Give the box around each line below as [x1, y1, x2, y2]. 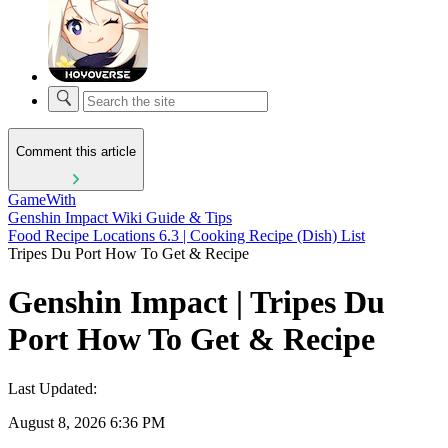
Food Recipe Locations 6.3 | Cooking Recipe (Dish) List [8, 226, 365, 244]
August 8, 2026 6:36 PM [8, 413, 165, 431]
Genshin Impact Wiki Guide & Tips [8, 208, 232, 226]
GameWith [8, 190, 76, 208]
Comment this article [16, 144, 136, 160]
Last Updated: [8, 379, 97, 397]
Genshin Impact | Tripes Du [8, 284, 385, 321]
